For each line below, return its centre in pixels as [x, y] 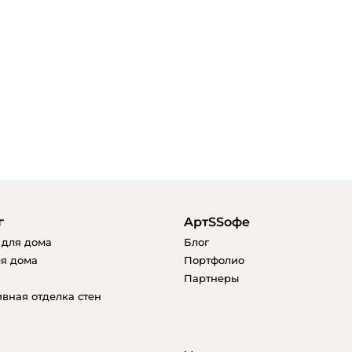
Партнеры [211, 278]
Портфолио [214, 260]
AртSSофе [217, 222]
